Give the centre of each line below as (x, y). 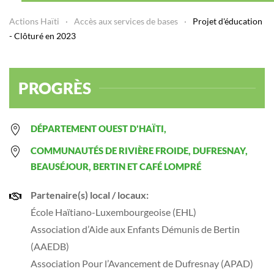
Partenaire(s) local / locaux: (90, 195)
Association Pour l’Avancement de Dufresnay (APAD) (142, 263)
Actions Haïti (34, 21)
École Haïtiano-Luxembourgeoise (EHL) (113, 212)
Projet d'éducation (228, 21)
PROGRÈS (55, 88)
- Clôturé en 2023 (43, 36)
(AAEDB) (50, 246)
